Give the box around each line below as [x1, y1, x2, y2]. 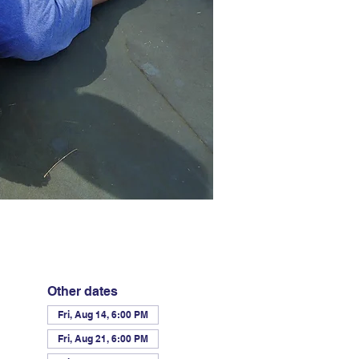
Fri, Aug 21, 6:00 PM [57, 332, 148, 345]
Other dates [46, 283, 118, 299]
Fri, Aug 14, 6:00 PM [57, 308, 148, 321]
